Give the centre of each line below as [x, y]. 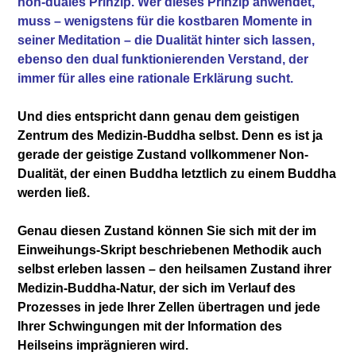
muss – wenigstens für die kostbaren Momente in [165, 21]
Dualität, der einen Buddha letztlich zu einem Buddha [177, 173]
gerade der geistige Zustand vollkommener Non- [163, 154]
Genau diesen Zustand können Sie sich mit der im [167, 230]
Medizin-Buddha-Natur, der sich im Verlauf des [157, 288]
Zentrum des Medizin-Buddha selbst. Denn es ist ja [170, 135]
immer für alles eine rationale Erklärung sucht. [156, 78]
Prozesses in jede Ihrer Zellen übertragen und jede [169, 307]
